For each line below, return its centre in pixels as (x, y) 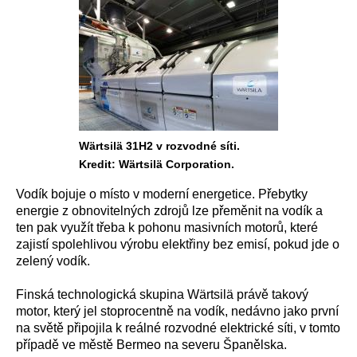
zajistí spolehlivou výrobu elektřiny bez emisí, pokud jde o (178, 244)
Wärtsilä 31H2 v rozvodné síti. (159, 146)
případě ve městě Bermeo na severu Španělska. (151, 345)
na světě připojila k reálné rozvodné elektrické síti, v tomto (178, 328)
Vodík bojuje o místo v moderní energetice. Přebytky (162, 194)
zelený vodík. (53, 261)
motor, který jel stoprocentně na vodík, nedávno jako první (177, 311)
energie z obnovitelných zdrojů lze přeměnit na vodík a (169, 211)
